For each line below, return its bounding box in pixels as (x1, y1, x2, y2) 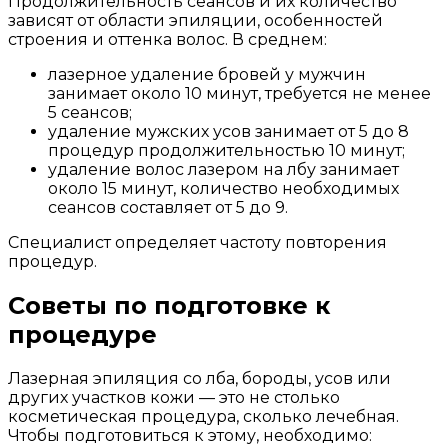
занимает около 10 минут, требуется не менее (48, 83, 431, 103)
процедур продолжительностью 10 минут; (48, 140, 405, 160)
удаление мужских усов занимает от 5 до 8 (48, 121, 409, 141)
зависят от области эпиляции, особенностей (8, 10, 383, 30)
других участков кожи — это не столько (8, 387, 340, 407)
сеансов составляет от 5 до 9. (48, 197, 288, 217)
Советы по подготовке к (8, 290, 330, 320)
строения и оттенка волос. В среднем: (8, 29, 327, 49)
